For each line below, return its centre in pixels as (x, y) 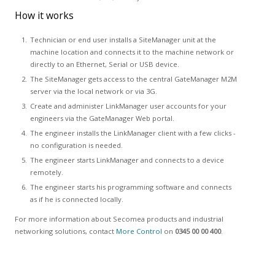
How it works (44, 15)
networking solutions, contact (65, 231)
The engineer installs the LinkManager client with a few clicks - (133, 133)
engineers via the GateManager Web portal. (102, 118)
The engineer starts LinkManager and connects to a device (127, 160)
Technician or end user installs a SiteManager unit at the (123, 40)
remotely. (46, 172)
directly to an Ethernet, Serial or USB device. (104, 64)
